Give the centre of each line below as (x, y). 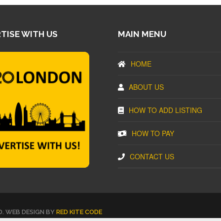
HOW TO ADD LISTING (166, 110)
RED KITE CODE (79, 212)
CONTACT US (152, 157)
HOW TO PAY (153, 133)
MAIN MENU (142, 34)
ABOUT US (146, 87)
